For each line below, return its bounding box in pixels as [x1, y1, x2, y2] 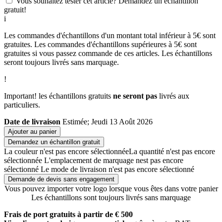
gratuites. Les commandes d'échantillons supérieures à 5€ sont [4, 40, 197, 49]
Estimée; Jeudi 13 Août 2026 [62, 117, 153, 126]
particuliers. [4, 100, 40, 109]
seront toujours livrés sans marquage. [4, 57, 119, 66]
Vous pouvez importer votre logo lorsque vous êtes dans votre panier [4, 184, 218, 193]
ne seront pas [113, 91, 159, 100]
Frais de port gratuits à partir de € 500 [4, 210, 133, 219]
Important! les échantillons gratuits [4, 91, 113, 100]
